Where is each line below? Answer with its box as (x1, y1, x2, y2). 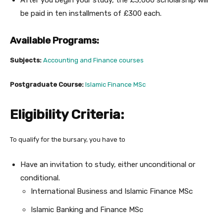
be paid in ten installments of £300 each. (20, 9, 162, 18)
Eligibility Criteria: (10, 107, 124, 123)
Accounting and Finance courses (43, 56, 144, 64)
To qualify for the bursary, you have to (10, 136, 125, 144)
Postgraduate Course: (10, 81, 85, 89)
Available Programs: (10, 35, 99, 47)
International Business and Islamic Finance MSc (31, 187, 193, 196)
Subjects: (10, 56, 43, 64)
